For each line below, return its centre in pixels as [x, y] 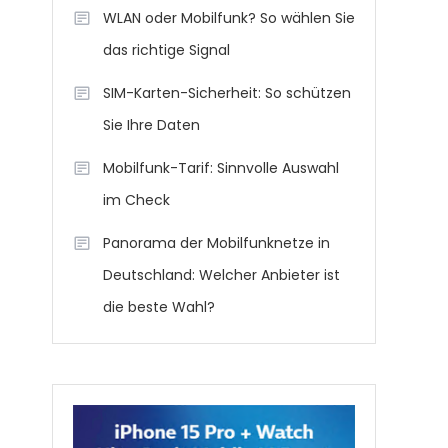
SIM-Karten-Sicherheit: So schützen [227, 93]
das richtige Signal [166, 50]
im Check [136, 200]
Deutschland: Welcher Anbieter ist [221, 275]
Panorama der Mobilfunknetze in [216, 243]
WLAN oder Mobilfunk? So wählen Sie [229, 18]
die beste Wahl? [159, 307]
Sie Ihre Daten [151, 125]
